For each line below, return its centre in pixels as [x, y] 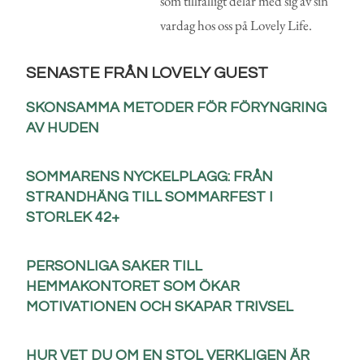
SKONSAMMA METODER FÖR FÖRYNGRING [177, 107]
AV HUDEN [63, 128]
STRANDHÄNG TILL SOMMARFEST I [150, 197]
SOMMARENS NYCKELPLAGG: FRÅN [150, 176]
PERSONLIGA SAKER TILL [115, 266]
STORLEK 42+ [73, 217]
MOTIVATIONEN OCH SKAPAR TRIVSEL [160, 306]
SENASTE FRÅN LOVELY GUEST [147, 73]
